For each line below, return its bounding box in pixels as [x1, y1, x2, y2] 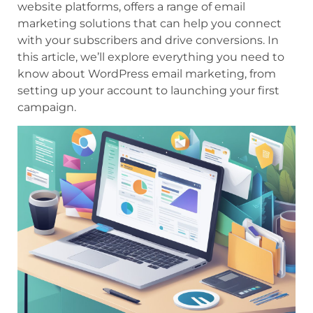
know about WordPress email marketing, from [17, 67, 276, 80]
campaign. [17, 101, 76, 114]
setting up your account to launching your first [17, 84, 279, 97]
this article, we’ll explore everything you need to [17, 50, 284, 64]
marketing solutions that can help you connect [17, 17, 282, 30]
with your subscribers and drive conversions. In [17, 34, 279, 47]
